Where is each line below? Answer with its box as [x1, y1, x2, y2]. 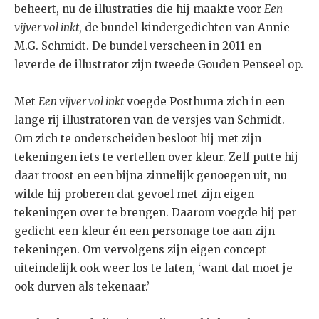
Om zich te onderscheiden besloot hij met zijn [14, 132, 261, 146]
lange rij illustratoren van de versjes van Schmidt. [14, 113, 285, 127]
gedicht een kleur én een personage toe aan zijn [14, 224, 275, 239]
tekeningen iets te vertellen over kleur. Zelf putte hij [14, 150, 298, 164]
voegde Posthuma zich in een [124, 95, 285, 109]
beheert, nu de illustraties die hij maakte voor [14, 2, 264, 16]
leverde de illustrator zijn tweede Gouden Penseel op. [14, 58, 303, 72]
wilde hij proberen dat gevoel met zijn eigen [14, 187, 254, 202]
